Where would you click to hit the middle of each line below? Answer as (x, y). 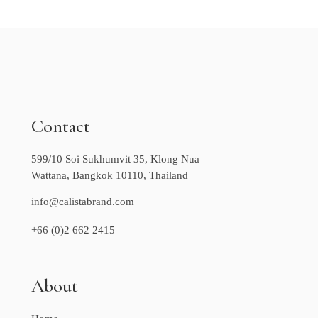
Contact (61, 126)
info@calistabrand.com (83, 201)
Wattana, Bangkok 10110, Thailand (110, 175)
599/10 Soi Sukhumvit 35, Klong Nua (115, 159)
